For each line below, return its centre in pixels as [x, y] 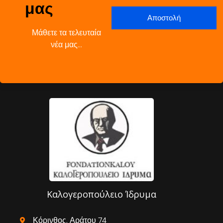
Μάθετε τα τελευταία [66, 33]
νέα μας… [66, 45]
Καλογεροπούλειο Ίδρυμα [102, 194]
